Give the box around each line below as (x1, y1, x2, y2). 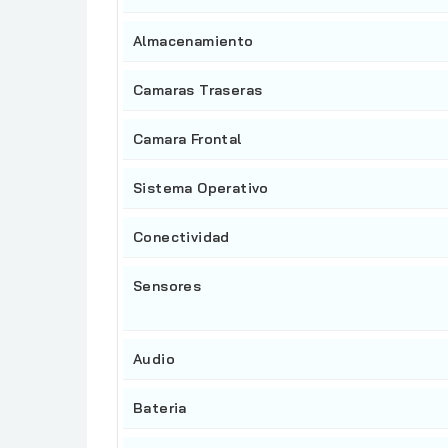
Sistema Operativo (133, 179, 269, 198)
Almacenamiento (133, 32, 254, 51)
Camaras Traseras (133, 81, 263, 100)
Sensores (133, 277, 202, 296)
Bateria (133, 399, 187, 418)
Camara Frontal (133, 130, 242, 149)
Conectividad (133, 228, 230, 247)
